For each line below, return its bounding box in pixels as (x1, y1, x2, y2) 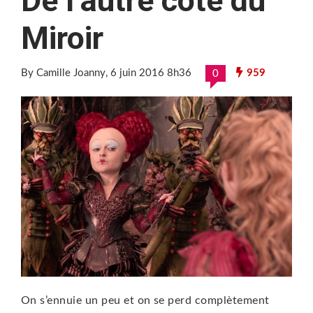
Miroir (21, 19, 103, 57)
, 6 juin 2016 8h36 (105, 67, 191, 78)
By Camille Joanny (21, 67, 105, 78)
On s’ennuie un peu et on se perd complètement (21, 295, 270, 307)
